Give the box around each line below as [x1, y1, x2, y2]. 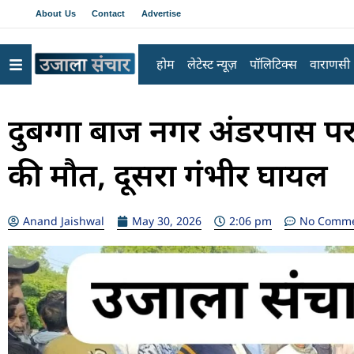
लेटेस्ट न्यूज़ [186, 55, 237, 73]
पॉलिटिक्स [249, 55, 297, 73]
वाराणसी [309, 55, 350, 73]
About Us [36, 9, 76, 18]
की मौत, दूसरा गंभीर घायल [8, 153, 328, 196]
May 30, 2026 [132, 213, 201, 228]
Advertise [141, 9, 182, 18]
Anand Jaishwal [23, 213, 104, 228]
